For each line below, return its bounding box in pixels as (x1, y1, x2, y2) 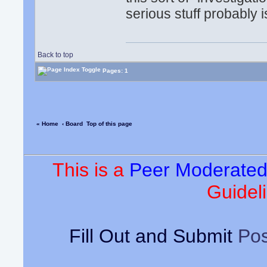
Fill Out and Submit (69, 225, 238, 247)
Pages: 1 (101, 67, 129, 74)
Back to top (38, 51, 74, 59)
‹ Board (62, 120, 83, 127)
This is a (52, 159, 129, 181)
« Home (36, 120, 59, 127)
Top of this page (86, 120, 133, 127)
